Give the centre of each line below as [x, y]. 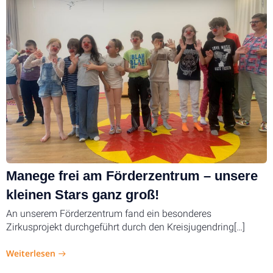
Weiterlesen [31, 253]
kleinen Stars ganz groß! [83, 195]
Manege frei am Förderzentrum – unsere [132, 176]
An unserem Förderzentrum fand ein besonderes [109, 214]
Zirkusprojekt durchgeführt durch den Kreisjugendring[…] [126, 227]
